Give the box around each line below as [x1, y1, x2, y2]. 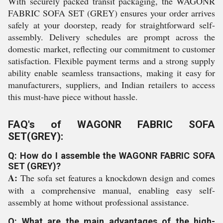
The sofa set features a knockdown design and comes [17, 172, 215, 184]
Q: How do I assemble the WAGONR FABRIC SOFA [8, 150, 215, 161]
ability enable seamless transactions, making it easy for [8, 67, 215, 79]
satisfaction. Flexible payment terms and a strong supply [8, 55, 215, 67]
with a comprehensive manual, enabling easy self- [8, 184, 215, 196]
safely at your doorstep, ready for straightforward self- [8, 19, 215, 31]
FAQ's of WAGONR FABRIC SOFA [8, 118, 215, 130]
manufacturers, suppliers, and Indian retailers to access [8, 79, 215, 91]
